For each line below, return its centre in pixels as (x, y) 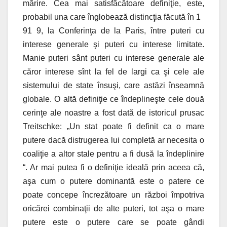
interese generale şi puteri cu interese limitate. (113, 45)
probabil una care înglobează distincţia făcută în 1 (112, 17)
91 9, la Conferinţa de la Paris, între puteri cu (113, 31)
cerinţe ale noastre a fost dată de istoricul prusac (113, 113)
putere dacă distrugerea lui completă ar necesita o (113, 140)
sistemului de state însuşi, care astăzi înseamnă (113, 86)
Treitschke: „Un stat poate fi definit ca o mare (113, 127)
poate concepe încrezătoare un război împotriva (113, 195)
